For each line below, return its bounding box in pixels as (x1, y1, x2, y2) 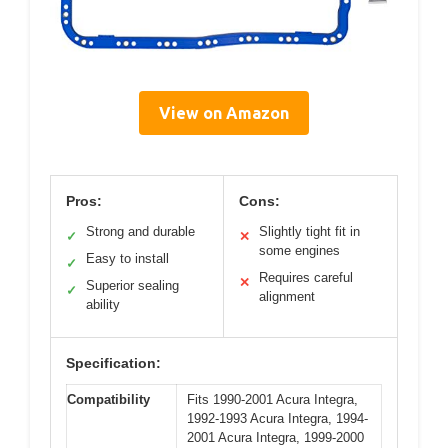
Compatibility (67, 391, 150, 407)
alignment (259, 288, 315, 304)
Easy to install (86, 250, 169, 266)
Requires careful (259, 269, 353, 285)
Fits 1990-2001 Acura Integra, (187, 391, 358, 407)
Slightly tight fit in (259, 223, 360, 239)
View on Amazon (159, 103, 289, 122)
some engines (259, 242, 340, 258)
